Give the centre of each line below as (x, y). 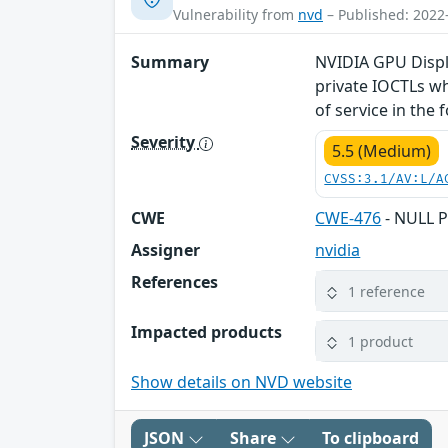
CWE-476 (348, 218)
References (174, 282)
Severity (165, 142)
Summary (170, 62)
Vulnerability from (235, 15)
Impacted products (206, 332)
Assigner (165, 250)
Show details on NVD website (241, 382)
